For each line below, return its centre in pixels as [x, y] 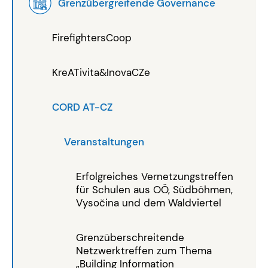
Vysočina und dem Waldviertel [149, 202]
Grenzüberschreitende [130, 237]
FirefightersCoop [92, 37]
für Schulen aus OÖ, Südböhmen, [154, 189]
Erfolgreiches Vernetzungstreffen [155, 176]
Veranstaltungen [104, 141]
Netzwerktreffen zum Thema [144, 250]
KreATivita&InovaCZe [101, 72]
